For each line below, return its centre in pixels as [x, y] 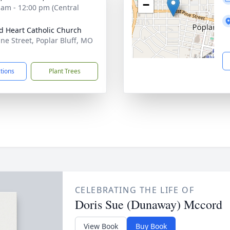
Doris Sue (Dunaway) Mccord [148, 204]
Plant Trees [64, 71]
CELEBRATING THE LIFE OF [135, 190]
